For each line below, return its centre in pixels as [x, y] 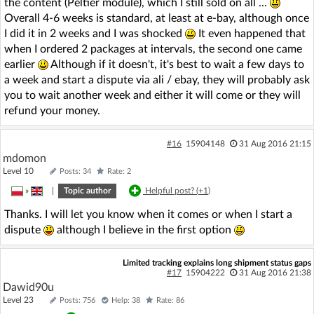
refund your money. [52, 111]
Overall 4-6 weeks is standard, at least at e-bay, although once [157, 18]
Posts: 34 [75, 171]
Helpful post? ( [172, 191]
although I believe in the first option [144, 230]
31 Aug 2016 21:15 [275, 144]
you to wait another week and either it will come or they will [152, 95]
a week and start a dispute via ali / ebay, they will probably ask [157, 80]
